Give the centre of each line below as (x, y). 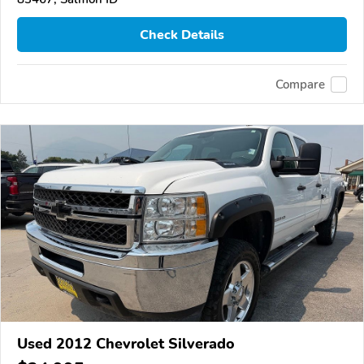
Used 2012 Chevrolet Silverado (126, 344)
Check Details (182, 35)
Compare (300, 84)
